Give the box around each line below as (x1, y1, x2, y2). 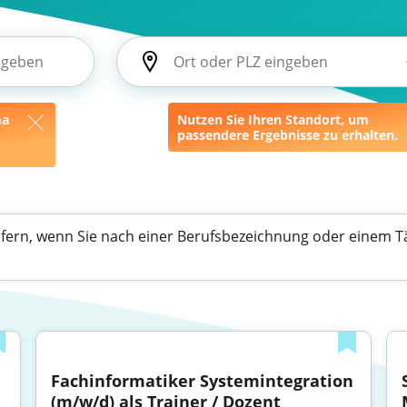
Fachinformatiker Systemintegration (51, 370, 354, 392)
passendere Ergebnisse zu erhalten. (177, 126, 398, 144)
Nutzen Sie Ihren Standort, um (177, 111, 369, 128)
